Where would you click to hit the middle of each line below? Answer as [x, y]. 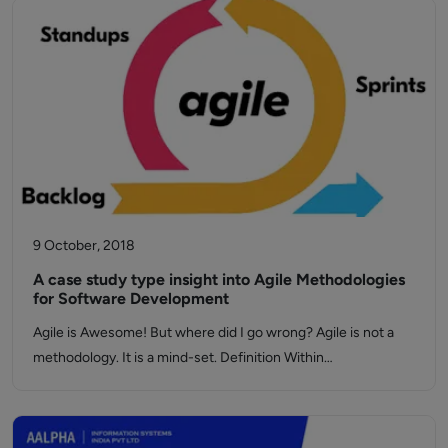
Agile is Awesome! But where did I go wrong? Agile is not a [213, 333]
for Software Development [131, 299]
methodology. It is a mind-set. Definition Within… [183, 358]
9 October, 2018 [84, 246]
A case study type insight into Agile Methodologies [219, 280]
